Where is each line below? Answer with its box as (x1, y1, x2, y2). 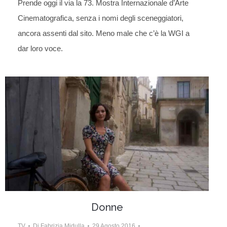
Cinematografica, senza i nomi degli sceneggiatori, (18, 14, 183, 23)
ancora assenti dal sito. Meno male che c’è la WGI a (18, 29, 190, 38)
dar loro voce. (18, 44, 63, 53)
